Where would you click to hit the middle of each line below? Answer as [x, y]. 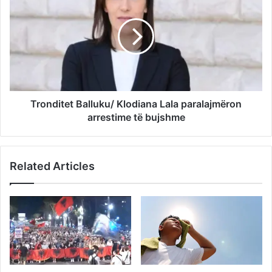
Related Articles [52, 166]
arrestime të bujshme [136, 117]
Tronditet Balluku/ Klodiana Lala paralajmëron [136, 104]
